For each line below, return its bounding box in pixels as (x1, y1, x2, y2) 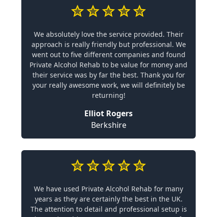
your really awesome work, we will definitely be (32, 80, 185, 90)
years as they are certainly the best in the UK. (34, 194, 183, 203)
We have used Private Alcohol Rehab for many (34, 184, 183, 193)
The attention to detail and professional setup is (30, 204, 187, 214)
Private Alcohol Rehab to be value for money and (30, 60, 187, 69)
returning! (92, 91, 125, 100)
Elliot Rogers (84, 108, 133, 119)
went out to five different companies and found (31, 50, 186, 59)
